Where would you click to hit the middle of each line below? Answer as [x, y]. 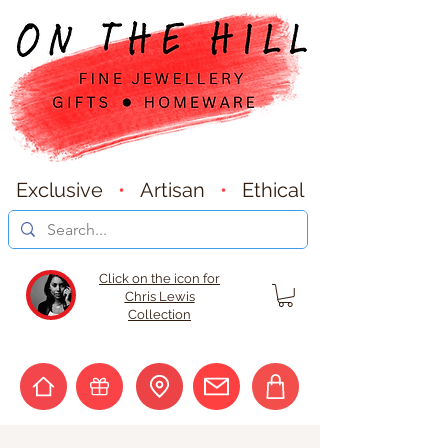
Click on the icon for [159, 278]
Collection [159, 314]
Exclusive [67, 190]
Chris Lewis [159, 296]
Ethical [273, 190]
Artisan [180, 190]
